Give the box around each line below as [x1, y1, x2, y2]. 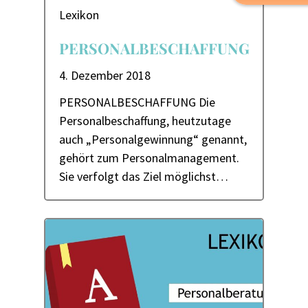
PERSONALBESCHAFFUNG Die [59, 94, 215, 111]
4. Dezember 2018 [59, 67, 151, 84]
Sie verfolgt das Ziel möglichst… [59, 168, 228, 185]
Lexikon [59, 7, 99, 23]
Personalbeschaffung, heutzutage [59, 113, 231, 129]
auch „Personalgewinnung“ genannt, [59, 131, 247, 148]
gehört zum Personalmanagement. [59, 150, 239, 166]
